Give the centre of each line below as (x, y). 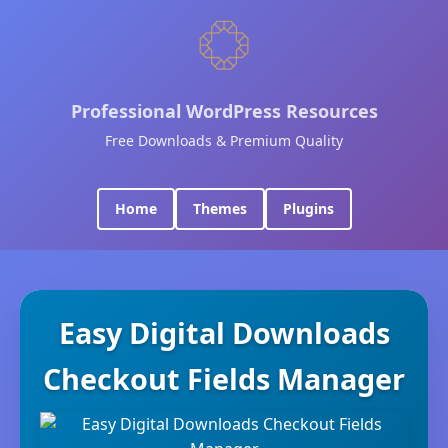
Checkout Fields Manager (224, 378)
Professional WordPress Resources (224, 111)
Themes (219, 208)
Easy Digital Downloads (224, 332)
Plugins (308, 208)
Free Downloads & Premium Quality (224, 140)
